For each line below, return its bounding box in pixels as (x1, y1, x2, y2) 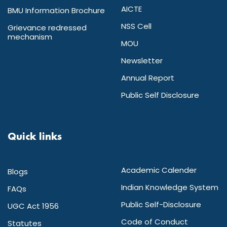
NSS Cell (121, 21, 152, 32)
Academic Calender (121, 165, 197, 176)
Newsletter (121, 55, 163, 66)
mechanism (8, 31, 52, 43)
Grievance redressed (8, 22, 87, 33)
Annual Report (121, 72, 174, 84)
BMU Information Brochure (8, 5, 105, 16)
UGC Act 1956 (8, 201, 59, 212)
